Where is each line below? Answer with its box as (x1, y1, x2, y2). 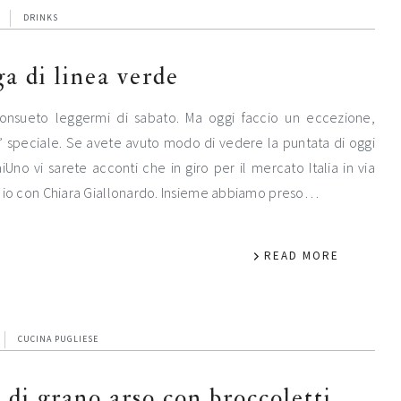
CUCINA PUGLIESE (18, 332, 98, 345)
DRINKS (23, 11, 58, 23)
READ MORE (264, 248, 339, 263)
